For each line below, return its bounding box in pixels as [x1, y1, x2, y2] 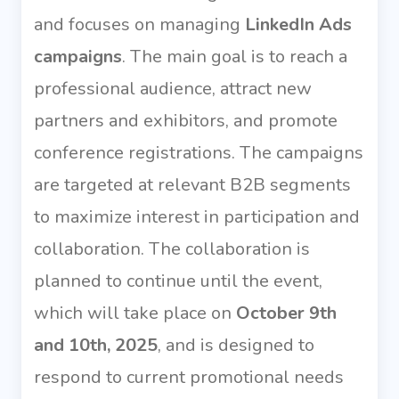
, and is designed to [158, 333, 314, 358]
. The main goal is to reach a [122, 45, 347, 69]
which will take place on [34, 301, 236, 326]
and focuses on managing [34, 12, 245, 37]
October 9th [236, 301, 337, 326]
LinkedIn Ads [245, 12, 352, 37]
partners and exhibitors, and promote [34, 109, 338, 134]
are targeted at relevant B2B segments [34, 173, 351, 198]
